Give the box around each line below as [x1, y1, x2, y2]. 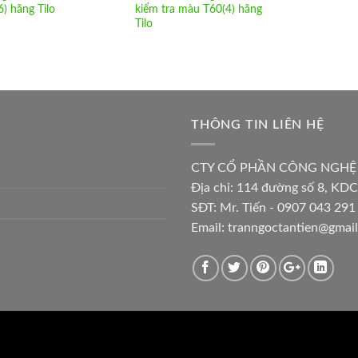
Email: [191, 221, 228, 235]
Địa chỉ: [191, 181, 237, 195]
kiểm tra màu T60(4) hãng [134, 3, 262, 16]
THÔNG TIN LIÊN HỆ [191, 117, 324, 131]
